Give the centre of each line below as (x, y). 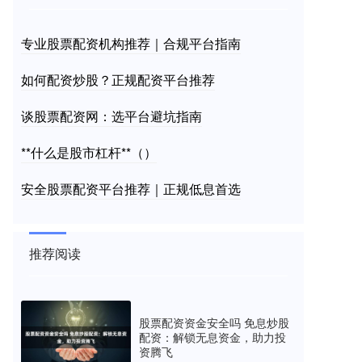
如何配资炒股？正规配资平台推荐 (118, 80)
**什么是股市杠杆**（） (89, 152)
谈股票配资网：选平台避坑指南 (112, 116)
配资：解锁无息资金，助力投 (213, 337)
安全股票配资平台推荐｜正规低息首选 (131, 189)
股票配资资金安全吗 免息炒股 (214, 323)
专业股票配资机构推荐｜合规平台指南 (131, 43)
